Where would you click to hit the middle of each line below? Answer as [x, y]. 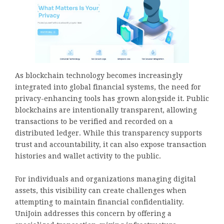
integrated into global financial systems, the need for [108, 87]
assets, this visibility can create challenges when [101, 190]
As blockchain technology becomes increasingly [99, 75]
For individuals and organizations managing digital [105, 179]
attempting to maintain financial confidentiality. [99, 202]
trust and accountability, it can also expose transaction [111, 144]
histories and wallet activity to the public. [88, 156]
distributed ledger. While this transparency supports [108, 133]
